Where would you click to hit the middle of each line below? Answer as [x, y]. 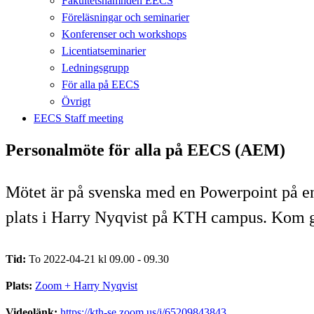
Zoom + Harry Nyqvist [86, 285]
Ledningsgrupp [95, 67]
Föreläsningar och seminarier [125, 17]
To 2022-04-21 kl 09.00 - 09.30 [99, 259]
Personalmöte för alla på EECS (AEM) [145, 150]
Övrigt [76, 101]
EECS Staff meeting [78, 118]
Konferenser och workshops [124, 34]
